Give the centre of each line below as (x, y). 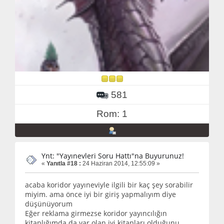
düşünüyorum (49, 203)
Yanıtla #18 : (64, 164)
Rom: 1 (112, 114)
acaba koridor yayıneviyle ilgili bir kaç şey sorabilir (109, 184)
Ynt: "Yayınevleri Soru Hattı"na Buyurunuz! (113, 156)
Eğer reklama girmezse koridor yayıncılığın (96, 213)
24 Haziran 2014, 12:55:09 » (120, 164)
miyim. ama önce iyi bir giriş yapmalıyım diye (100, 194)
